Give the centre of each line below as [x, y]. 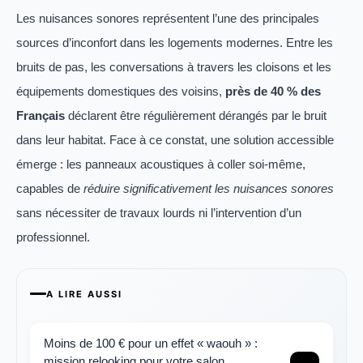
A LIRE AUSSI [84, 294]
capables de [50, 189]
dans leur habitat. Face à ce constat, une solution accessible [175, 140]
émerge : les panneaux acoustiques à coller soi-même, [161, 164]
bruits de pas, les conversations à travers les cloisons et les [174, 67]
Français [41, 116]
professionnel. [53, 237]
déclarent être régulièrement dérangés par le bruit [196, 116]
